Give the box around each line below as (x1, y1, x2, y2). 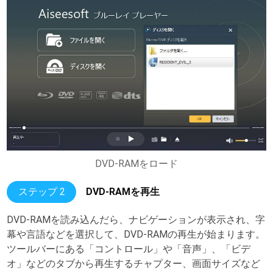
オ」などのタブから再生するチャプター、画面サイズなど (7, 258, 261, 270)
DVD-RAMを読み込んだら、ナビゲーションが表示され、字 (7, 214, 266, 226)
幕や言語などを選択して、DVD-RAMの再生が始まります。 (7, 229, 266, 241)
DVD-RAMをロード (95, 158, 178, 170)
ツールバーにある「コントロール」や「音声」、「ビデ (7, 243, 251, 255)
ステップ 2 (18, 186, 65, 198)
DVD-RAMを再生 (86, 186, 160, 198)
